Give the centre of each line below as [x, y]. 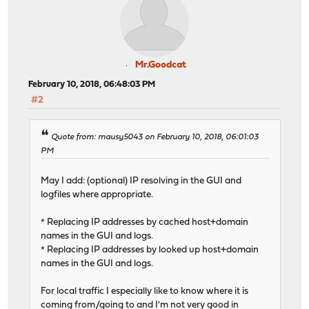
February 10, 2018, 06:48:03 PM [92, 85]
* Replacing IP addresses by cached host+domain [145, 222]
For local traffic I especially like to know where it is [145, 291]
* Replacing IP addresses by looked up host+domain [150, 250]
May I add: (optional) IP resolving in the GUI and [141, 181]
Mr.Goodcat [161, 66]
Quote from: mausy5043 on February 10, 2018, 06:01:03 [155, 137]
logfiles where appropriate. [97, 195]
